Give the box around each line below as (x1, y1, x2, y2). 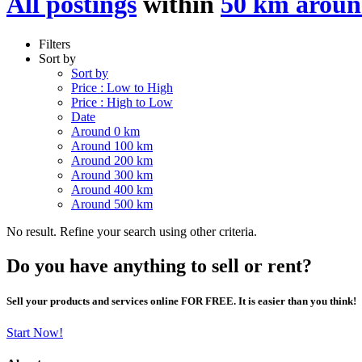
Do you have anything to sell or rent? (6, 255, 312, 276)
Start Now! (6, 326, 63, 340)
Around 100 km (71, 138, 153, 153)
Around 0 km (71, 124, 140, 138)
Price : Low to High (71, 80, 173, 95)
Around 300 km (71, 167, 153, 182)
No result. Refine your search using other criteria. (6, 224, 257, 238)
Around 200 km (71, 153, 153, 167)
